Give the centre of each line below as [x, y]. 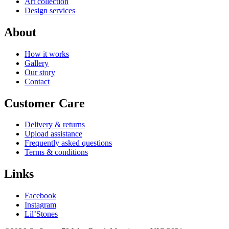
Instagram [40, 205]
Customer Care [44, 103]
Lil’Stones [41, 214]
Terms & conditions [56, 152]
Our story [40, 72]
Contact [37, 81]
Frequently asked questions [68, 143]
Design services [50, 10]
